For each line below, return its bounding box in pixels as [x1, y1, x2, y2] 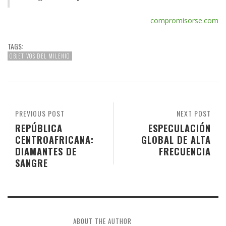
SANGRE [15, 156, 48, 170]
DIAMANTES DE [15, 144, 77, 158]
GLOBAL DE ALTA [141, 133, 211, 147]
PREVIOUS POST [15, 108, 65, 119]
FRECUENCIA [159, 144, 211, 158]
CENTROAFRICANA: [15, 133, 94, 147]
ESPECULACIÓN [148, 121, 211, 135]
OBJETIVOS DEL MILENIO [10, 52, 70, 61]
